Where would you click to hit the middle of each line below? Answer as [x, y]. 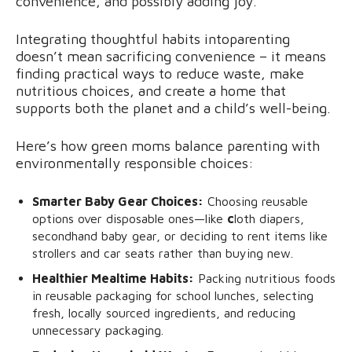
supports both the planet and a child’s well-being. [173, 108]
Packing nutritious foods [265, 278]
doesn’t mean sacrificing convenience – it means [171, 56]
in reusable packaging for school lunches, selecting [173, 295]
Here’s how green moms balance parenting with [168, 145]
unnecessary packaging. [98, 330]
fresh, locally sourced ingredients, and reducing [164, 312]
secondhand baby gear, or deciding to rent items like [180, 235]
